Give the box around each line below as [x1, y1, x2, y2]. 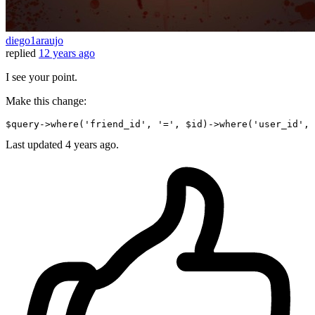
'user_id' [253, 119, 304, 130]
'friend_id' [84, 119, 146, 130]
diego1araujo [6, 34, 63, 47]
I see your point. [6, 71, 77, 84]
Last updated [6, 139, 65, 151]
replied [6, 47, 36, 60]
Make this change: [6, 95, 86, 108]
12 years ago [39, 47, 95, 60]
